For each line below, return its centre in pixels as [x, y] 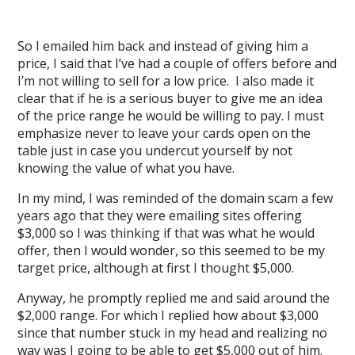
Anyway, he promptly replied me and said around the [174, 298]
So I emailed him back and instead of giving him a [163, 46]
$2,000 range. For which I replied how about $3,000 [168, 315]
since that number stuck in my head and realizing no [173, 333]
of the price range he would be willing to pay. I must [171, 116]
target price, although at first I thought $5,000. [156, 268]
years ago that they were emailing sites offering [160, 216]
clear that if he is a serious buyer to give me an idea [170, 98]
